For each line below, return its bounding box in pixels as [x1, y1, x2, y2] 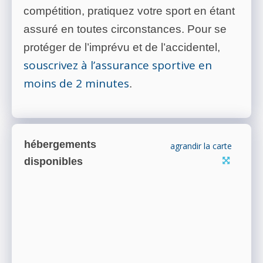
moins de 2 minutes [23, 76, 129, 92]
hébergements [24, 139, 96, 151]
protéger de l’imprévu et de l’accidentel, [23, 41, 220, 54]
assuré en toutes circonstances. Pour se [23, 23, 227, 36]
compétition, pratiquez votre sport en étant [23, 5, 235, 18]
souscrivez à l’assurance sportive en [23, 58, 212, 73]
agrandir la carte [170, 140, 232, 152]
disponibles [24, 156, 83, 168]
